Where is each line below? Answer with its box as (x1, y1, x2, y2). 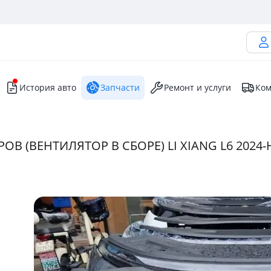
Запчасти (100, 82, 140, 93)
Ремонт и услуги (164, 82, 231, 93)
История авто (19, 82, 76, 93)
